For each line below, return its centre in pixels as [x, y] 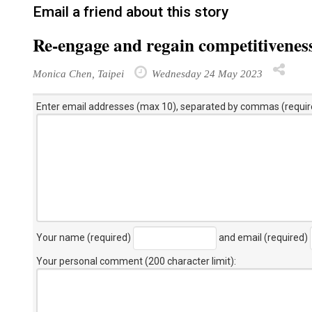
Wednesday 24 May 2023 [206, 73]
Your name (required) [85, 237]
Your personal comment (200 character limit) [135, 261]
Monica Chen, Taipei [78, 73]
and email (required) [263, 237]
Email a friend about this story [131, 12]
